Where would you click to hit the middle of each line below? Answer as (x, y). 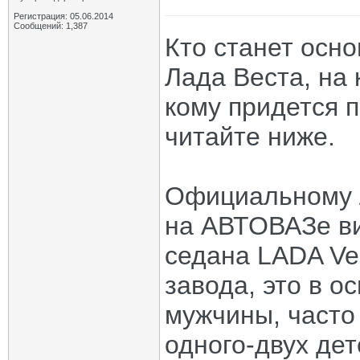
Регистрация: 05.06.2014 (63, 16)
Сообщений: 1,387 (51, 26)
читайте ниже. (250, 137)
